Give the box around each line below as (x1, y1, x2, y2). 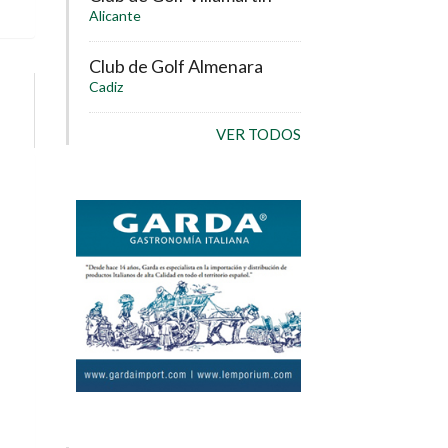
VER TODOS (216, 124, 301, 143)
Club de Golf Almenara (89, 55, 263, 78)
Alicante (89, 7, 141, 25)
